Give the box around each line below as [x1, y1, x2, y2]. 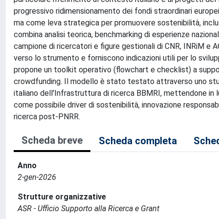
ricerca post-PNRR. [14, 112, 80, 121]
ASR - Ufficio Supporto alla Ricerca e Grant [18, 204, 159, 213]
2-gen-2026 [18, 173, 56, 182]
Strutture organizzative [18, 192, 106, 201]
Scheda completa [99, 135, 177, 147]
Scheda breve [22, 134, 83, 146]
